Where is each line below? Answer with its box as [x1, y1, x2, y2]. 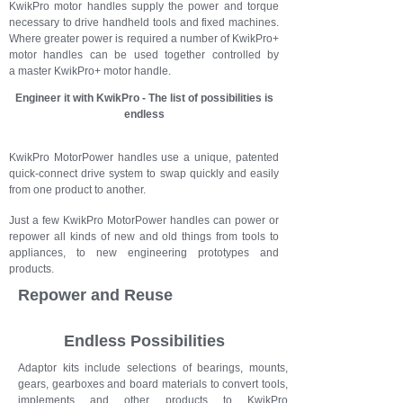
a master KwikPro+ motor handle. [9, 65, 171, 77]
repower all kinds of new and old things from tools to [9, 230, 279, 243]
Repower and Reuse [18, 286, 173, 304]
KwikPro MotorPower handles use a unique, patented [9, 151, 279, 164]
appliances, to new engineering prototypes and [9, 246, 279, 259]
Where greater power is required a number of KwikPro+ [9, 32, 279, 45]
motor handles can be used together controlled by [9, 49, 279, 61]
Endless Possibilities [63, 332, 225, 350]
